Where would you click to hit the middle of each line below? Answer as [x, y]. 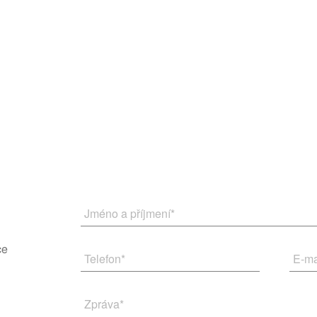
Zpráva [102, 304]
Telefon [103, 259]
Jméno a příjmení [127, 213]
